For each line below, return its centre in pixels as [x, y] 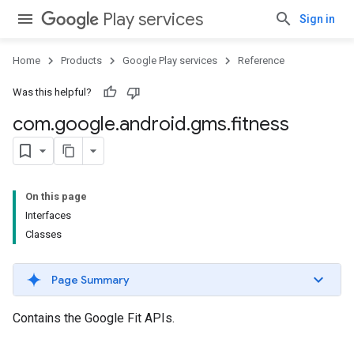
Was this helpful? [52, 92]
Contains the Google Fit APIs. [94, 318]
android [153, 124]
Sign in [317, 19]
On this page [56, 196]
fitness [260, 124]
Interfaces [48, 215]
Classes [43, 234]
